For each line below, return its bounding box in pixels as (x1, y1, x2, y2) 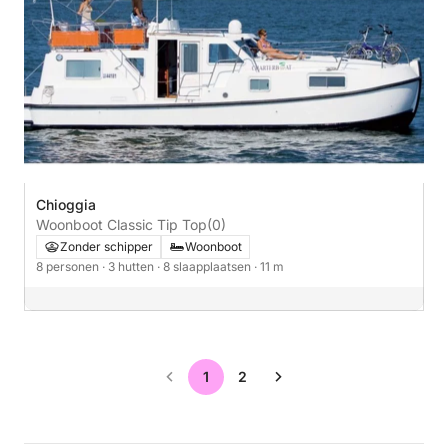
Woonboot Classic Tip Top (36, 216, 207, 233)
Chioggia (36, 196, 96, 213)
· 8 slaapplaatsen (157, 259, 254, 274)
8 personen (36, 259, 102, 274)
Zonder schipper (60, 239, 153, 254)
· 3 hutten (102, 259, 157, 274)
